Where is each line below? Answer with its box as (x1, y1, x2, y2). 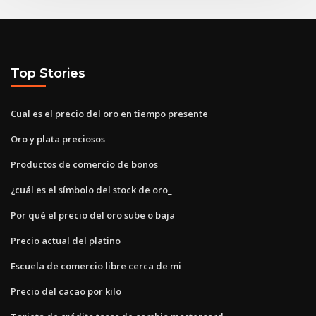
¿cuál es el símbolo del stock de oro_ (11, 183, 172, 196)
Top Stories (11, 66, 85, 81)
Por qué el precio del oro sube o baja (11, 208, 175, 221)
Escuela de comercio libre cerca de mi (11, 259, 181, 272)
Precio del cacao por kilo (11, 284, 121, 298)
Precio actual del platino (11, 233, 121, 247)
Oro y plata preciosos (11, 132, 105, 145)
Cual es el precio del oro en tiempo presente (11, 107, 208, 120)
